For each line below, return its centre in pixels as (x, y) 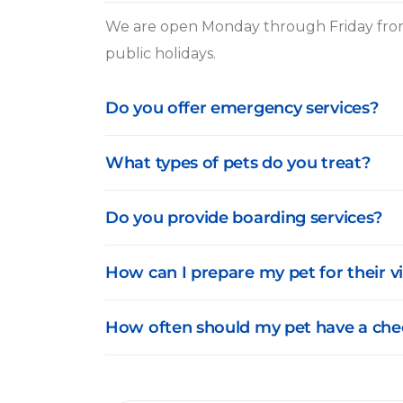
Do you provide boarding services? (244, 217)
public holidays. (161, 53)
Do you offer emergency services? (242, 107)
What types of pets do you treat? (238, 162)
